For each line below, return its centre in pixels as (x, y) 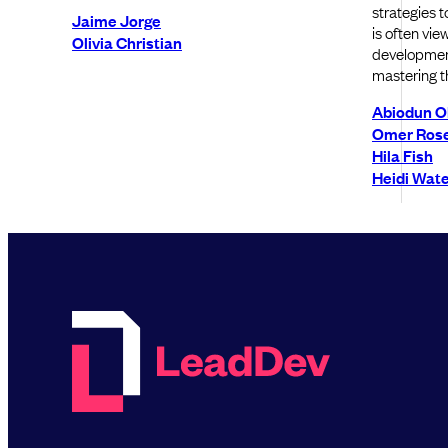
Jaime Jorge (116, 19)
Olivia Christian (127, 41)
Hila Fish (402, 155)
